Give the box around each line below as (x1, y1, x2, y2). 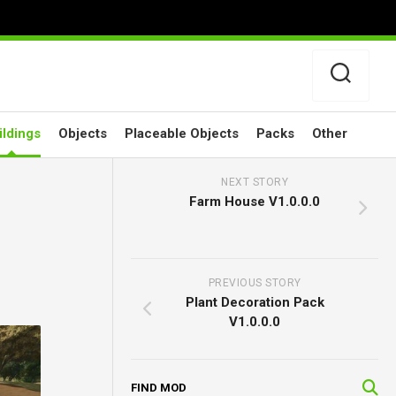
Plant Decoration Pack (185, 294, 324, 310)
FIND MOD (131, 381, 187, 394)
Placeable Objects (125, 126, 239, 141)
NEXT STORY (221, 176, 289, 188)
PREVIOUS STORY (208, 277, 301, 289)
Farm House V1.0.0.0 (189, 194, 321, 209)
